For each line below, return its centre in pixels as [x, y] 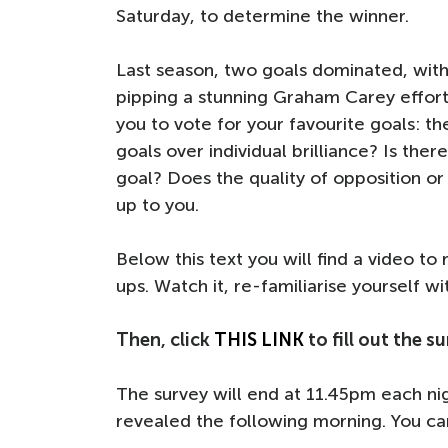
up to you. [160, 205]
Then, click [165, 340]
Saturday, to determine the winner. [265, 16]
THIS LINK [259, 340]
